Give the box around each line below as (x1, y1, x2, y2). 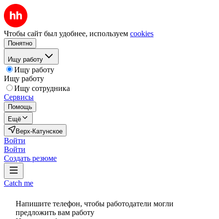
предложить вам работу (16, 208, 94, 217)
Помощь (8, 103, 32, 110)
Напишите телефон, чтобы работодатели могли (16, 199, 174, 208)
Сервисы (4, 93, 34, 101)
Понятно (8, 40, 32, 47)
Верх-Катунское (16, 128, 63, 135)
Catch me (4, 179, 33, 187)
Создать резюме (4, 154, 57, 162)
